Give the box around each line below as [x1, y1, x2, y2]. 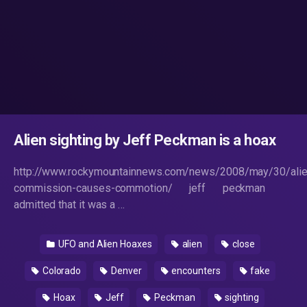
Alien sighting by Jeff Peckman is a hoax [14, 132, 275, 149]
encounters [169, 265, 221, 276]
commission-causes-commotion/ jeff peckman [14, 182, 266, 195]
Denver [109, 265, 142, 276]
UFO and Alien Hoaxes [56, 238, 152, 249]
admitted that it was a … [14, 198, 125, 211]
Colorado [40, 265, 82, 276]
